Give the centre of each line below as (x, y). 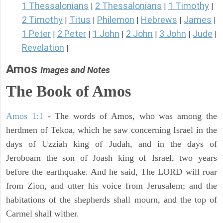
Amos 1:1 (25, 116)
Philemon (116, 20)
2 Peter (72, 34)
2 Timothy (42, 20)
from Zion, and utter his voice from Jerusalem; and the (111, 186)
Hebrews (159, 20)
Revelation (43, 48)
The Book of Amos (68, 91)
